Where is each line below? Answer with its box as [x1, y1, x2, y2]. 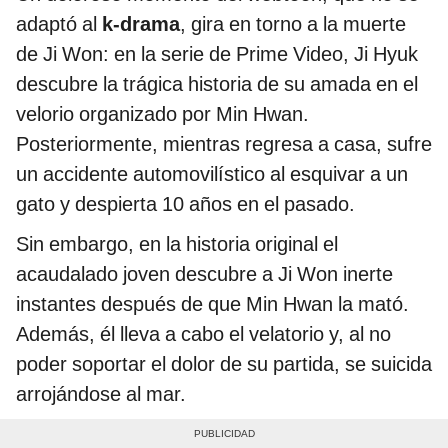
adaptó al [16, 12, 102, 37]
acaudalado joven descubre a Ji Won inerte [16, 262, 393, 287]
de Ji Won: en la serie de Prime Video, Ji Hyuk [16, 42, 418, 67]
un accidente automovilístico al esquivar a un [16, 162, 408, 187]
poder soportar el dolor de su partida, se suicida [16, 352, 432, 377]
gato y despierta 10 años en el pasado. [16, 192, 355, 217]
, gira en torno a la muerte [180, 12, 406, 37]
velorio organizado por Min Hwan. [16, 102, 309, 127]
